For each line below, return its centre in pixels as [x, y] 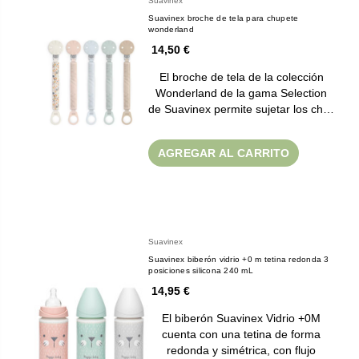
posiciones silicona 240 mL [201, 270]
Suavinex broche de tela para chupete [224, 18]
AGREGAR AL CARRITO [224, 153]
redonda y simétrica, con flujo [242, 350]
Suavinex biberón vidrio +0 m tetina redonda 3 [239, 259]
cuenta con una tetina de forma [242, 334]
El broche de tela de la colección [241, 77]
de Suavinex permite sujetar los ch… [242, 109]
